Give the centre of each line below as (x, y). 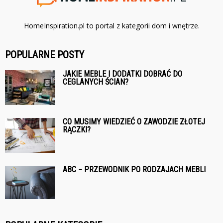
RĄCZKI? (77, 129)
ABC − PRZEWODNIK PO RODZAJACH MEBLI (134, 169)
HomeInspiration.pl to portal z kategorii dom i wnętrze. (111, 25)
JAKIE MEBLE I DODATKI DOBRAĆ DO (122, 74)
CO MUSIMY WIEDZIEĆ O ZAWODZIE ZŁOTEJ (134, 121)
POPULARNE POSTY (45, 55)
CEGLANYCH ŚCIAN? (96, 82)
